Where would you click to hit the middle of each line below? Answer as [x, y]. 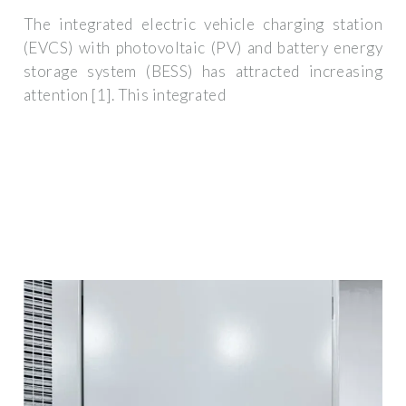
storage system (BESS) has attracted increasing [203, 72]
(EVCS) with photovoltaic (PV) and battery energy [203, 48]
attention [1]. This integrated [125, 95]
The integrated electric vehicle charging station [203, 24]
